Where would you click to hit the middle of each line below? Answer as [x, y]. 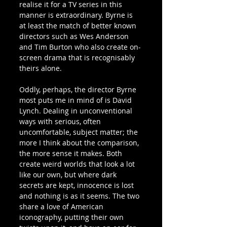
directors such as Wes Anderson [75, 36]
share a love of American [62, 206]
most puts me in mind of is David [77, 100]
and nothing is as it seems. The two [80, 196]
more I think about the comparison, [80, 142]
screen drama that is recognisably [78, 57]
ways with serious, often [61, 121]
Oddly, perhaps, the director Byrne [79, 89]
